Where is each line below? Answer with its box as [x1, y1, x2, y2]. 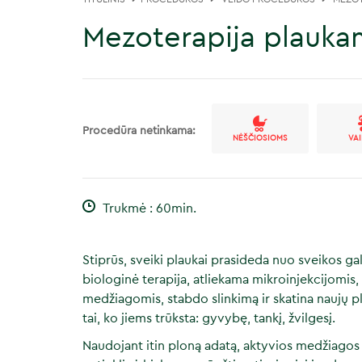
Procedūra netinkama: [82, 125, 196, 137]
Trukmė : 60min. [99, 202, 196, 215]
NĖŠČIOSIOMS [233, 134, 288, 142]
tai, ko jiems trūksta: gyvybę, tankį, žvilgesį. [82, 312, 335, 325]
